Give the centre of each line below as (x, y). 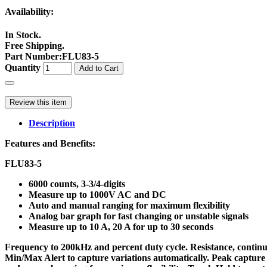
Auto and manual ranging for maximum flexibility (129, 205)
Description (52, 123)
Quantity (23, 67)
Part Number (32, 56)
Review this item (38, 102)
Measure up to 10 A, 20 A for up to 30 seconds (121, 226)
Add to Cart (99, 68)
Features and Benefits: (50, 143)
